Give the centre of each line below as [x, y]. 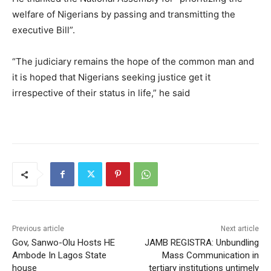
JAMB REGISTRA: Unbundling [201, 243]
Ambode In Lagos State [59, 256]
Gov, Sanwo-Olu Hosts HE [64, 243]
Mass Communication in [210, 256]
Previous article [38, 229]
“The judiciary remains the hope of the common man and [133, 62]
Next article [240, 229]
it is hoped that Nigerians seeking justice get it [111, 77]
